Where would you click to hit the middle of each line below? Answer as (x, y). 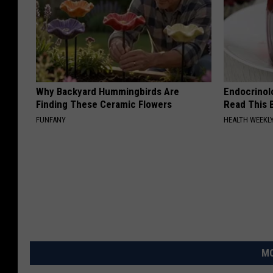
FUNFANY (51, 120)
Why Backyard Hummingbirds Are (108, 92)
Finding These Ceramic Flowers (104, 105)
